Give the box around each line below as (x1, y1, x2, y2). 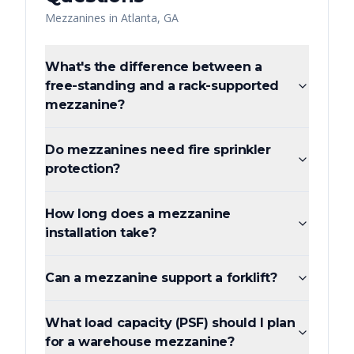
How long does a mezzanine (45, 206, 231, 222)
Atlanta (121, 10, 157, 26)
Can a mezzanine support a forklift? (45, 270, 277, 286)
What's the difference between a (45, 59, 262, 75)
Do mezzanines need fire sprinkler (45, 142, 271, 158)
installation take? (45, 225, 156, 241)
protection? (45, 161, 120, 177)
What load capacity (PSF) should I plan (45, 315, 296, 331)
